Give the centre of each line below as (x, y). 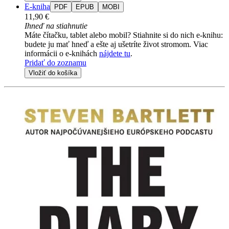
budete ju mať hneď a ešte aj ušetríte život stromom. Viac (116, 44)
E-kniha (37, 6)
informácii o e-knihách (62, 53)
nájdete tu (115, 53)
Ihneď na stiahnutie (56, 26)
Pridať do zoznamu (55, 62)
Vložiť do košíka (53, 73)
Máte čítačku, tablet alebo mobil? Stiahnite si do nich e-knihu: (124, 35)
